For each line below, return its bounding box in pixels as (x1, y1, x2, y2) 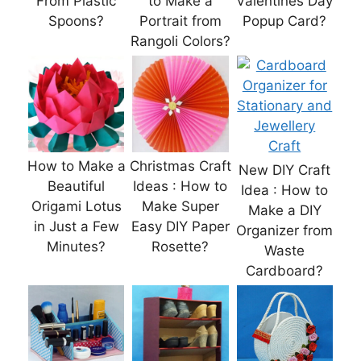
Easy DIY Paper (131, 218, 230, 234)
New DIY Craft (239, 162, 331, 179)
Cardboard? (246, 263, 324, 280)
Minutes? (47, 238, 106, 255)
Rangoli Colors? (130, 33, 230, 50)
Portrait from (139, 13, 222, 30)
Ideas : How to (133, 177, 228, 194)
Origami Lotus (31, 197, 122, 214)
